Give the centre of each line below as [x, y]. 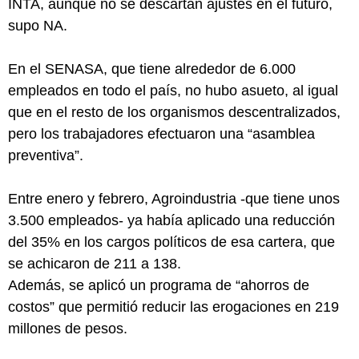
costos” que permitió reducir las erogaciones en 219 [173, 307]
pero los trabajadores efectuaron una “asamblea [161, 134]
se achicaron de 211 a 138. [95, 264]
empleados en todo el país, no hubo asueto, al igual [173, 91]
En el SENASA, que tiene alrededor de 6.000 [152, 69]
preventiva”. [46, 155]
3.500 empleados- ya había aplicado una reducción [171, 220]
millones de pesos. [68, 329]
